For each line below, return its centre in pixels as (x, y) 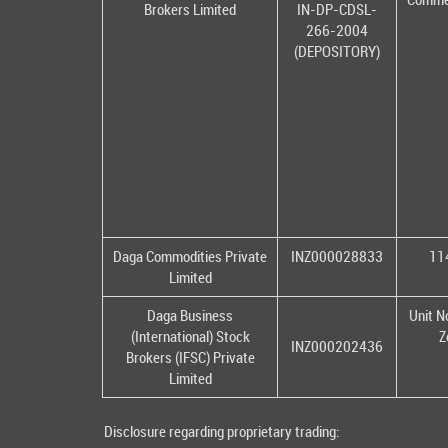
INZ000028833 (337, 256)
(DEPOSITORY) (337, 51)
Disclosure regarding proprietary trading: (221, 431)
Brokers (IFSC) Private (190, 357)
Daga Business (190, 315)
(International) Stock (190, 336)
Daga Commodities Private (190, 256)
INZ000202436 (337, 346)
